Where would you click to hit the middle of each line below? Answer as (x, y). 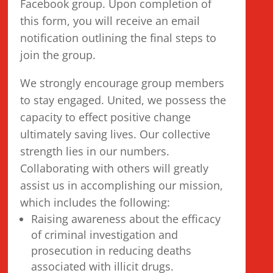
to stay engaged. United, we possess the (123, 100)
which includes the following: (95, 202)
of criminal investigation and (105, 235)
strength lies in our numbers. (95, 151)
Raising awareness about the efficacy (126, 219)
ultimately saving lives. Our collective (115, 134)
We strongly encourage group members (122, 83)
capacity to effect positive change (106, 117)
